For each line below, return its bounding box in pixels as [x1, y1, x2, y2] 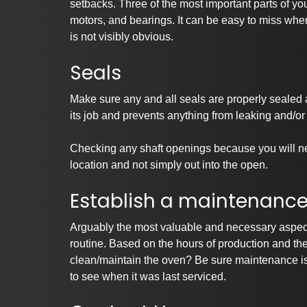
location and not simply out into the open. [70, 159, 271, 171]
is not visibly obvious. [70, 31, 173, 43]
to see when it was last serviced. [70, 271, 226, 283]
